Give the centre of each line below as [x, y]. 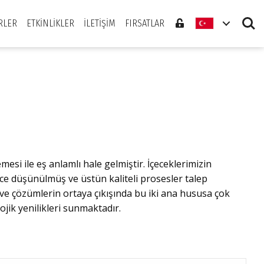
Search [249, 18]
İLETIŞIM [100, 23]
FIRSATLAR [145, 23]
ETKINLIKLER [50, 23]
